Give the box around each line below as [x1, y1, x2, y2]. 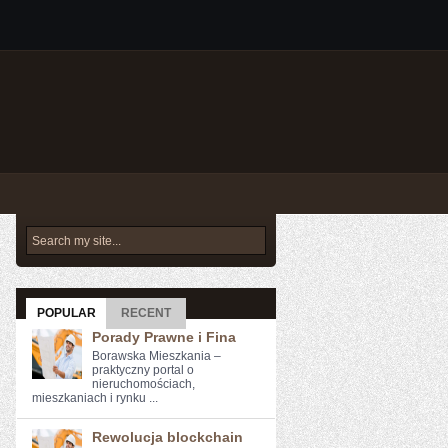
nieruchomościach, [92, 377, 195, 391]
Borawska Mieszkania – [92, 349, 221, 363]
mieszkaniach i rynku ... [32, 391, 158, 405]
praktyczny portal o [92, 363, 194, 377]
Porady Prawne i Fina [92, 329, 236, 345]
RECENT [121, 306, 171, 320]
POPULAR [36, 306, 96, 320]
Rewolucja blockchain [92, 429, 243, 445]
